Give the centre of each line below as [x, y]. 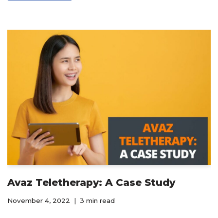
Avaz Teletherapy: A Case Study [91, 183]
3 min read [97, 201]
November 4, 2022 [39, 201]
